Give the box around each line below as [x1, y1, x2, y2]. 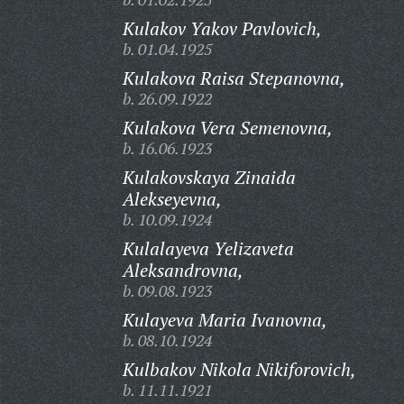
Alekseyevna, [122, 187, 222, 211]
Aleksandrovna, [122, 258, 243, 282]
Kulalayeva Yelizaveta [122, 236, 294, 261]
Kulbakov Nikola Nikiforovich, [122, 357, 356, 381]
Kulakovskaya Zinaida [122, 165, 296, 189]
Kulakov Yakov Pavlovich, [122, 16, 322, 41]
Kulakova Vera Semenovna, [122, 115, 333, 140]
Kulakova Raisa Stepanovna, [122, 66, 345, 90]
